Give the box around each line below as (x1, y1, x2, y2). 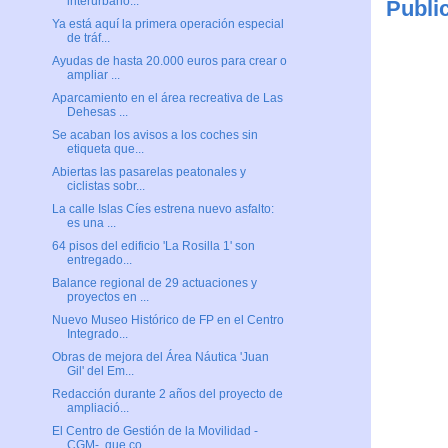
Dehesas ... (66, 105, 128, 120)
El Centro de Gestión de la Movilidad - (51, 424, 258, 439)
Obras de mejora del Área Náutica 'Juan (51, 350, 269, 365)
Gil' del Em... (66, 364, 134, 379)
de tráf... (66, 31, 110, 46)
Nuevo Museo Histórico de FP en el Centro (51, 313, 284, 328)
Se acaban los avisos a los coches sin (51, 128, 258, 143)
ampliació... (66, 401, 129, 416)
